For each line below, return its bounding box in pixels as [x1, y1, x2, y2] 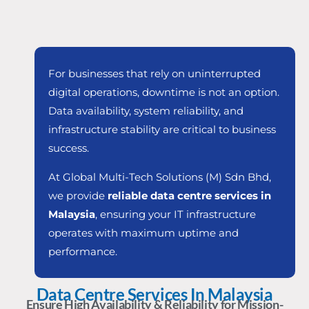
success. [48, 141, 89, 155]
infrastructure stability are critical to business [48, 123, 276, 137]
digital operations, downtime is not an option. [48, 86, 279, 99]
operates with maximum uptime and [48, 226, 239, 240]
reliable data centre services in [108, 189, 271, 203]
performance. [48, 245, 117, 259]
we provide [48, 189, 108, 203]
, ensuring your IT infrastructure [95, 208, 256, 221]
